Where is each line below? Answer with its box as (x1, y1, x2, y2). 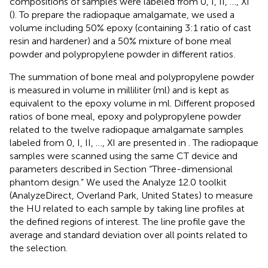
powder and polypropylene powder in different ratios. (10, 48, 235, 60)
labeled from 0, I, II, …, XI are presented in (10, 136, 188, 148)
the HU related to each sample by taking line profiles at (10, 202, 245, 214)
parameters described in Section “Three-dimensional (10, 163, 233, 175)
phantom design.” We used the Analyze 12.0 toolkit (10, 176, 227, 188)
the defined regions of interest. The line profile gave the (10, 215, 245, 227)
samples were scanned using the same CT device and (10, 150, 237, 162)
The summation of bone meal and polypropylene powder (10, 71, 254, 83)
